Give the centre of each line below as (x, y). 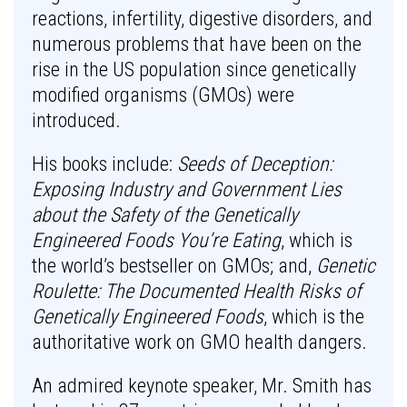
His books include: (104, 164)
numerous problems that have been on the (197, 44)
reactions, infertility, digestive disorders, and (202, 19)
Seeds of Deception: (255, 164)
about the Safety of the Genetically (165, 215)
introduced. (76, 120)
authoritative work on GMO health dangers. (199, 342)
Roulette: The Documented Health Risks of (197, 291)
